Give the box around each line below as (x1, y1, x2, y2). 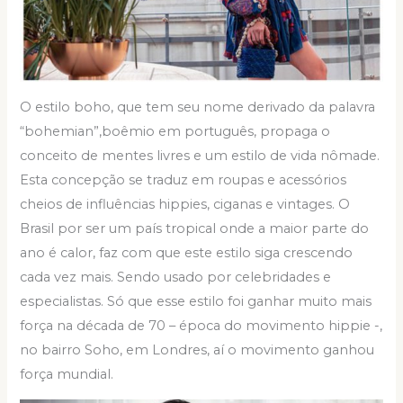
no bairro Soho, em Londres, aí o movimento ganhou (20, 341, 375, 358)
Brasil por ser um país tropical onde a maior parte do (20, 219, 370, 237)
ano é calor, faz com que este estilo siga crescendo (20, 244, 354, 261)
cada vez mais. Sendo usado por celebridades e (20, 268, 332, 285)
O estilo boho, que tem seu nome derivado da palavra (20, 98, 376, 115)
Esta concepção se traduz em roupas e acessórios (20, 171, 347, 188)
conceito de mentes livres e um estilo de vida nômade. (20, 147, 381, 164)
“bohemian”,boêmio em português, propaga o (20, 122, 331, 139)
